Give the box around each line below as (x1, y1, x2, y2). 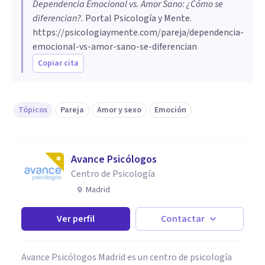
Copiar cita (38, 57, 79, 69)
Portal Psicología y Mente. (83, 11, 192, 25)
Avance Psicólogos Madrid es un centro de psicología (21, 250, 232, 264)
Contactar (161, 212, 205, 225)
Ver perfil (56, 212, 95, 225)
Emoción (154, 104, 186, 116)
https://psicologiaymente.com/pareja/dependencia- (33, 25, 244, 39)
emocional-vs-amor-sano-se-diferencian (33, 40, 197, 53)
